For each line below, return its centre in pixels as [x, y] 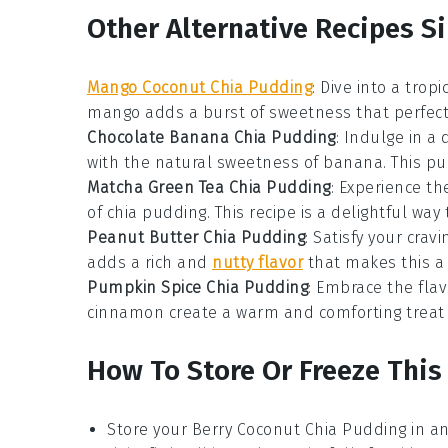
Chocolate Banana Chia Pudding [211, 138]
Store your [149, 430]
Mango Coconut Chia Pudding [199, 88]
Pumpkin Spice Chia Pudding [197, 288]
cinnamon [125, 313]
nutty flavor [257, 263]
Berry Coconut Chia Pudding [299, 430]
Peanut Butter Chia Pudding [196, 238]
